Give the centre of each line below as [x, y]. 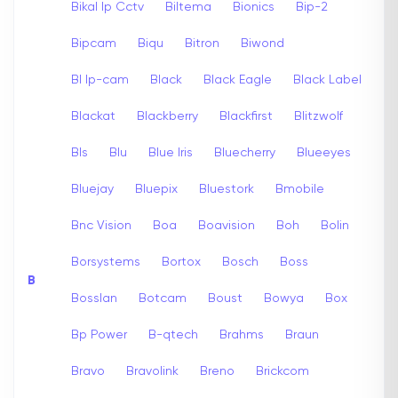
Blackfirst [246, 116]
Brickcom [283, 371]
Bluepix [156, 189]
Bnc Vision [101, 225]
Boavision [227, 225]
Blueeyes [324, 152]
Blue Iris [171, 152]
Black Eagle [238, 80]
